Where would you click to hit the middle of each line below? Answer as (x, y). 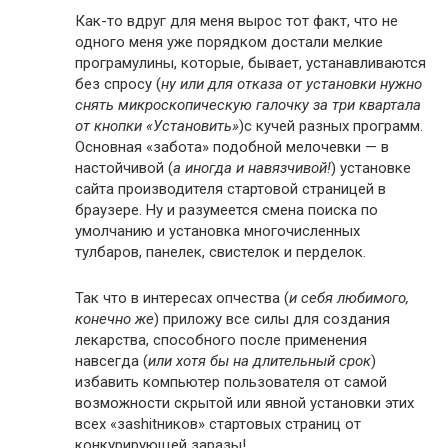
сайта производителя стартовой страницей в (230, 189)
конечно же (114, 319)
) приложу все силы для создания (272, 319)
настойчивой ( (124, 168)
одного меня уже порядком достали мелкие (229, 42)
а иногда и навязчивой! (252, 168)
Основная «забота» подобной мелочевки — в (232, 147)
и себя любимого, (349, 298)
